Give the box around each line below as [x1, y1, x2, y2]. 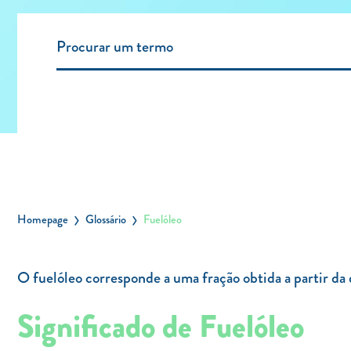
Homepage [17, 211, 68, 228]
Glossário [85, 211, 126, 228]
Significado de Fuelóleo [17, 304, 304, 349]
